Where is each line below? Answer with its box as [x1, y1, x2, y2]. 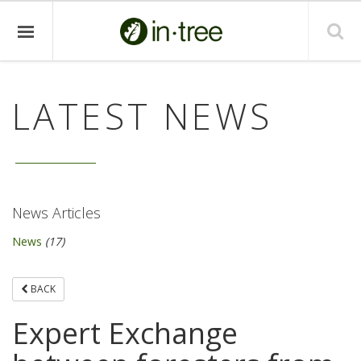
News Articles [12, 203, 101, 222]
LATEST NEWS [12, 92, 273, 140]
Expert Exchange [12, 313, 238, 353]
